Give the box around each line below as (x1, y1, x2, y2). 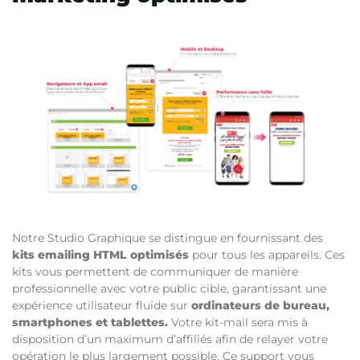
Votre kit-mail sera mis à (168, 314, 308, 329)
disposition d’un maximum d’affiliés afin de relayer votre (12, 331, 328, 346)
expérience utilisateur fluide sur (12, 297, 191, 313)
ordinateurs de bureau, (191, 297, 329, 313)
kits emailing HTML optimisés (12, 247, 189, 262)
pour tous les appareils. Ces (189, 247, 345, 262)
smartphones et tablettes (12, 314, 165, 329)
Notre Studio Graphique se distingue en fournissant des (12, 230, 323, 245)
